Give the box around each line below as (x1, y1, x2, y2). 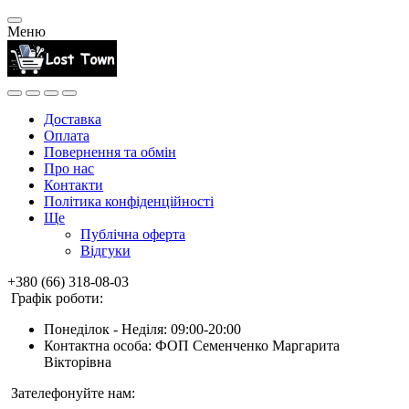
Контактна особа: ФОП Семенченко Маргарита (44, 338, 340, 353)
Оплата (44, 128, 89, 143)
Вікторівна (44, 354, 111, 370)
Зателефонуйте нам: (11, 385, 135, 401)
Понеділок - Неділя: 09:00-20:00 (44, 321, 241, 337)
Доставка (44, 111, 101, 127)
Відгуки (80, 243, 131, 258)
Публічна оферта (80, 226, 185, 242)
